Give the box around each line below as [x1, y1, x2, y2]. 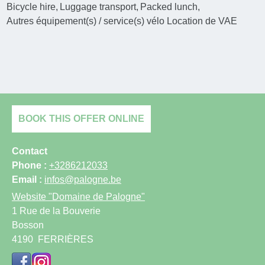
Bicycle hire [7, 2, 56, 12]
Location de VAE [167, 16, 238, 27]
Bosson [12, 220, 44, 231]
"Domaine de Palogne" [46, 192, 145, 202]
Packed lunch [140, 2, 198, 12]
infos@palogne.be [44, 174, 121, 185]
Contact [12, 146, 47, 157]
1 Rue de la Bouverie [12, 206, 101, 216]
